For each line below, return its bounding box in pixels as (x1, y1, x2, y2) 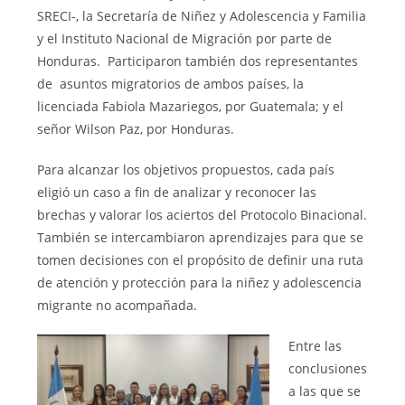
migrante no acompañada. (37, 297, 198, 315)
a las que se (288, 382, 362, 400)
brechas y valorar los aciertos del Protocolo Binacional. (37, 206, 368, 224)
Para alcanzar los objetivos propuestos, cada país (37, 161, 335, 179)
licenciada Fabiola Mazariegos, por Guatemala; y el (37, 98, 344, 116)
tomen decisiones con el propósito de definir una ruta (37, 251, 364, 269)
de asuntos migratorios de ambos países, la (37, 75, 305, 93)
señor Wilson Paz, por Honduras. (37, 120, 235, 138)
